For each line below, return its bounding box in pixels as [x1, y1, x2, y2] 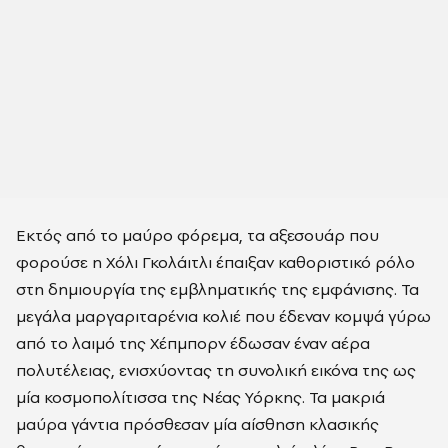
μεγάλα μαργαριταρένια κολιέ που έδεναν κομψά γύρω [16, 305, 431, 328]
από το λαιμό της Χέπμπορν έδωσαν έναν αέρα [16, 332, 370, 355]
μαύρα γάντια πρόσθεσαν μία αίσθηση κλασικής [16, 413, 379, 436]
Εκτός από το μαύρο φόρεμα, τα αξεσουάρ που [16, 224, 379, 247]
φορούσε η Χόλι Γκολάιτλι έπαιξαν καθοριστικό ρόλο [16, 251, 415, 274]
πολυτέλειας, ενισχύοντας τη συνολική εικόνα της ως [16, 359, 416, 382]
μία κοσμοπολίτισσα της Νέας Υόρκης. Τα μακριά [16, 386, 385, 409]
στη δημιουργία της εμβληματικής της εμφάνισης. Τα [16, 278, 419, 301]
